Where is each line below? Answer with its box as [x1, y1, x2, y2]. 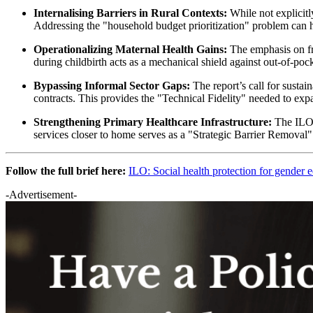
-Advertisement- [6, 188, 77, 201]
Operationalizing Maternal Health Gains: [34, 43, 227, 55]
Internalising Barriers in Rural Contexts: [34, 6, 227, 19]
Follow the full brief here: [6, 164, 126, 177]
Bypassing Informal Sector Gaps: [34, 79, 190, 92]
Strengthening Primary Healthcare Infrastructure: [34, 115, 272, 128]
